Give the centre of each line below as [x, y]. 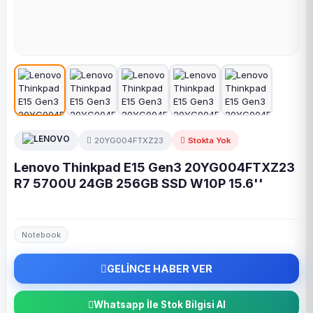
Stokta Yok [209, 140]
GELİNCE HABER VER [160, 269]
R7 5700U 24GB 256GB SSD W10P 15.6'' [139, 183]
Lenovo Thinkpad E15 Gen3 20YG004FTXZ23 [154, 167]
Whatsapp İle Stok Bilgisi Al [159, 305]
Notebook [41, 235]
